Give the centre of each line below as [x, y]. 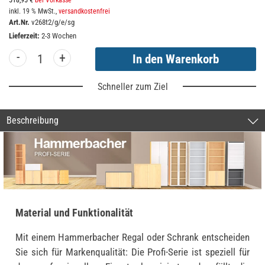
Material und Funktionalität [74, 213]
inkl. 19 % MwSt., [34, 12]
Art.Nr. [19, 22]
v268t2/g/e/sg [53, 22]
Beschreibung [33, 121]
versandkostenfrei [84, 12]
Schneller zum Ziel [132, 87]
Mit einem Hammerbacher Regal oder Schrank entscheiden [132, 237]
